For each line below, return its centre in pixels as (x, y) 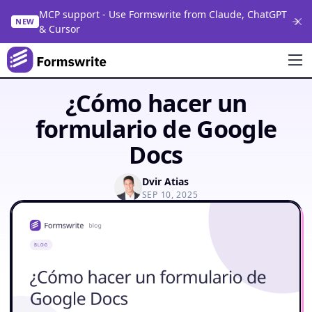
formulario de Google (156, 129)
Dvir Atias (165, 181)
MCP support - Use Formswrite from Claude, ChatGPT (163, 14)
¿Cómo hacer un (156, 103)
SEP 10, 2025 (170, 194)
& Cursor (59, 29)
